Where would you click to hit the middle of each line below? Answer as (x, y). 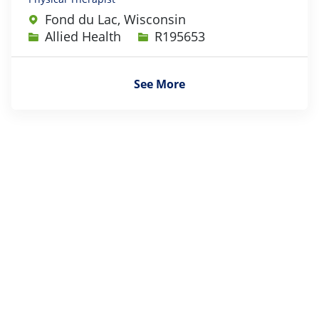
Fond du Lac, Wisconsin (115, 19)
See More (159, 84)
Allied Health (83, 36)
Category (54, 35)
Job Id (155, 35)
